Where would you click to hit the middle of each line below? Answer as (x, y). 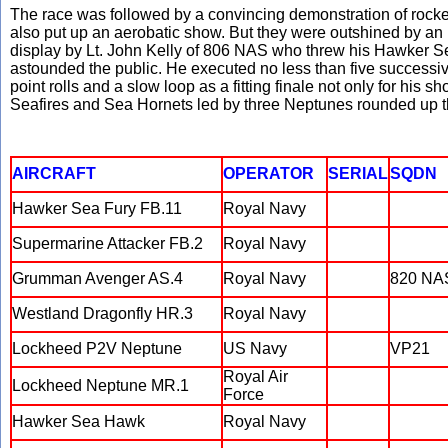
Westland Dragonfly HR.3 (102, 313)
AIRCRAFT (54, 173)
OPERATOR (268, 173)
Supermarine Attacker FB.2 (107, 243)
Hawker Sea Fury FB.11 (97, 208)
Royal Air (255, 376)
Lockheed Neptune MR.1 (100, 385)
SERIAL (358, 173)
